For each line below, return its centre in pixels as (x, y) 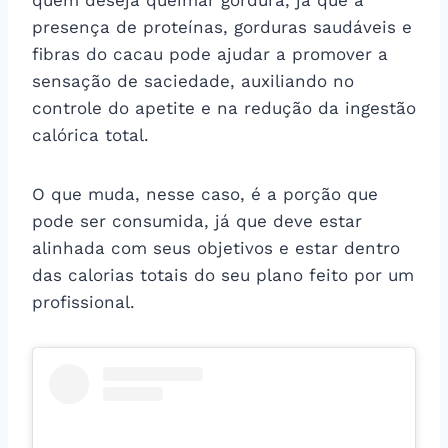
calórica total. (90, 134)
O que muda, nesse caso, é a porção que (205, 193)
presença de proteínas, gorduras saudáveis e (222, 26)
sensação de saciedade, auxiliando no (193, 80)
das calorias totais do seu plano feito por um (223, 274)
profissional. (83, 301)
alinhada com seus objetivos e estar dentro (216, 247)
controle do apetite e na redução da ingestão (224, 107)
